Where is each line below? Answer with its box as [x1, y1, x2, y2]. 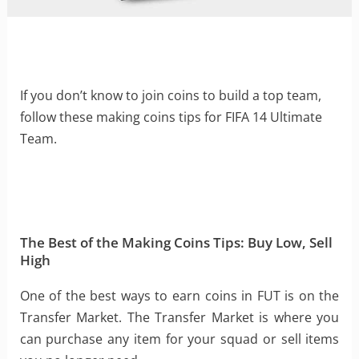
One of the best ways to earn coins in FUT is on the [19, 287, 340, 305]
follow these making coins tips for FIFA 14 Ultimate [19, 108, 322, 127]
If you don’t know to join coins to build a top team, [19, 87, 321, 105]
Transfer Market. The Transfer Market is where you [19, 309, 340, 327]
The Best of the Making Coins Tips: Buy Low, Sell [19, 233, 333, 252]
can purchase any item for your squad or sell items [19, 330, 340, 349]
